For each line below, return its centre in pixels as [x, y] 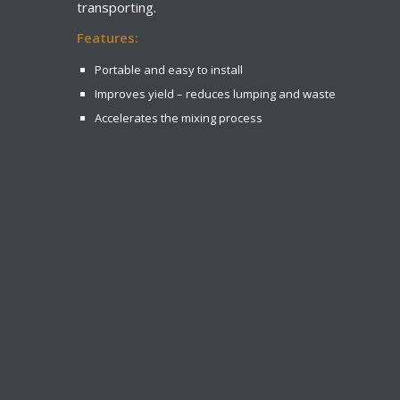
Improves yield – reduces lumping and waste [215, 94]
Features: [108, 37]
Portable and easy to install [169, 70]
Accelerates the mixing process [179, 118]
